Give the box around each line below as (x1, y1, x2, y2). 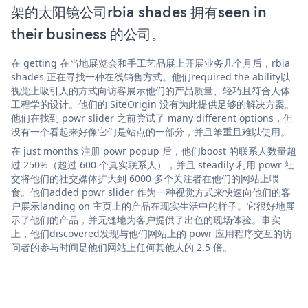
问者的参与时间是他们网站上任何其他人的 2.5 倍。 (11, 241, 232, 254)
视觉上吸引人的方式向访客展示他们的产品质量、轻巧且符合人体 (11, 84, 290, 98)
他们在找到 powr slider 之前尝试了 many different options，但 (11, 111, 293, 125)
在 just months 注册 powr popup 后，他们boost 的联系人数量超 (11, 144, 296, 158)
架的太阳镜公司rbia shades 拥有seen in (11, 1, 267, 23)
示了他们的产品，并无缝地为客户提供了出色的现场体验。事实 (11, 213, 280, 227)
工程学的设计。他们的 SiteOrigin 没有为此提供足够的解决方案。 (11, 98, 294, 111)
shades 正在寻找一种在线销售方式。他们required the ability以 (11, 70, 290, 84)
